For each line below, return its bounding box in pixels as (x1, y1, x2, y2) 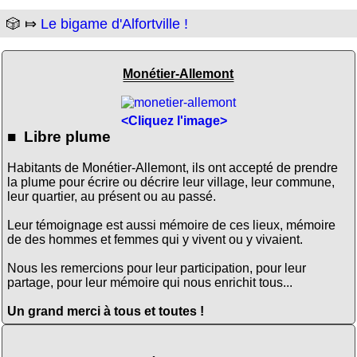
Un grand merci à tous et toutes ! (6, 304, 204, 318)
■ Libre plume (6, 127, 111, 145)
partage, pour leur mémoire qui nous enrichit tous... (6, 275, 292, 289)
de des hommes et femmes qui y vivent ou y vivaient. (6, 232, 303, 246)
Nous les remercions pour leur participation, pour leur (6, 261, 306, 275)
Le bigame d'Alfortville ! (41, 16, 188, 33)
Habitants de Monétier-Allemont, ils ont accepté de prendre (6, 160, 338, 175)
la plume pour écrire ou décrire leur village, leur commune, (6, 175, 335, 189)
